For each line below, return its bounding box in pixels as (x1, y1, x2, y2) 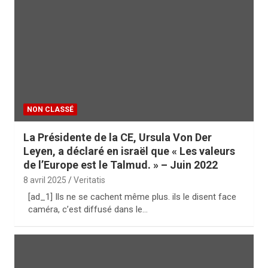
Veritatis (74, 175, 105, 185)
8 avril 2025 (23, 175, 66, 185)
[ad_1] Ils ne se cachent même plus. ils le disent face (28, 191, 236, 202)
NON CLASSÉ (27, 105, 74, 114)
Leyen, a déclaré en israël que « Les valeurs (23, 145, 235, 157)
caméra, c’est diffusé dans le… (28, 204, 148, 215)
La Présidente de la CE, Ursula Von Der (23, 131, 212, 144)
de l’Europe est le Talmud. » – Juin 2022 (23, 159, 218, 171)
